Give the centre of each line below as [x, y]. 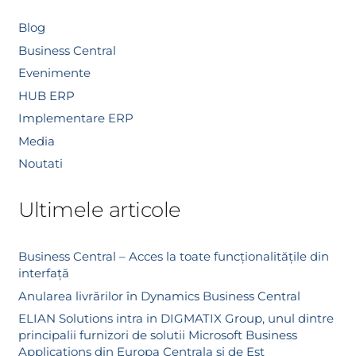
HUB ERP [46, 95]
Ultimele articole [99, 210]
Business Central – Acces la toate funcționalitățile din [173, 257]
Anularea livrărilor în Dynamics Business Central [159, 296]
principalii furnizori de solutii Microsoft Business [157, 335]
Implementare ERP [75, 118]
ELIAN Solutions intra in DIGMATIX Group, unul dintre [176, 319]
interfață [43, 273]
